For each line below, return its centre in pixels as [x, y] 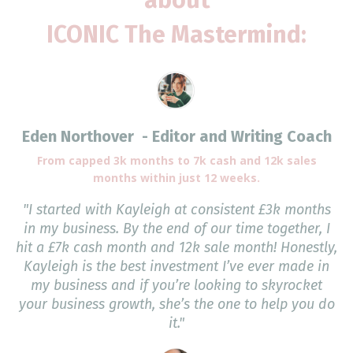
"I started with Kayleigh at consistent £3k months [176, 210]
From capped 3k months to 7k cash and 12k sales [176, 161]
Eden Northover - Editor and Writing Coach [176, 137]
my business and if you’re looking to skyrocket [176, 286]
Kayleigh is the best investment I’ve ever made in [176, 267]
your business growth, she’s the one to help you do [176, 305]
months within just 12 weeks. [176, 178]
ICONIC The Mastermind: [176, 34]
